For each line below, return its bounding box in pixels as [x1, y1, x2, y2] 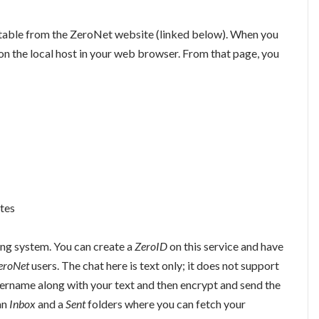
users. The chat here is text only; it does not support [29, 258, 279, 272]
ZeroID [135, 239, 167, 253]
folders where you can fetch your [85, 296, 246, 310]
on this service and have [167, 239, 283, 253]
